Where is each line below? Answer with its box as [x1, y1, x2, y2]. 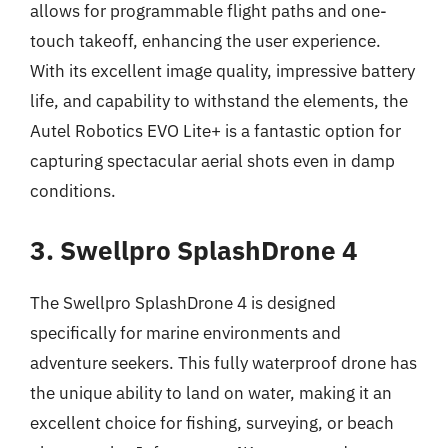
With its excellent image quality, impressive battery [30, 60, 415, 82]
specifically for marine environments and [30, 321, 341, 344]
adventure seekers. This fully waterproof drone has [30, 351, 417, 374]
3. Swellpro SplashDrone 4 [30, 232, 358, 267]
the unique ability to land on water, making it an [30, 381, 392, 404]
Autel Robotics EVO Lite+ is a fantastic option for [30, 120, 401, 142]
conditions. [30, 180, 116, 202]
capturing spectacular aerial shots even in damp [30, 150, 395, 172]
